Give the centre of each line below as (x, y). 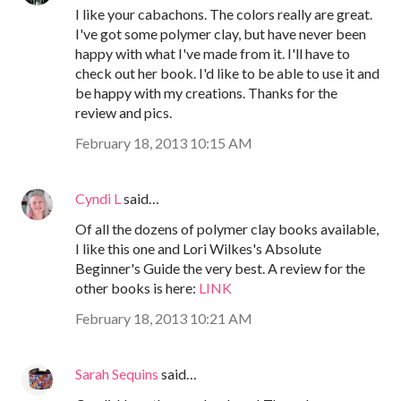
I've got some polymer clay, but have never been (221, 34)
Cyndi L (98, 199)
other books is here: (137, 288)
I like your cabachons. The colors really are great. (224, 14)
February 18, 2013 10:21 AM (164, 319)
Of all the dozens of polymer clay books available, (227, 229)
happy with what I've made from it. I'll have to (213, 54)
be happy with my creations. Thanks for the (206, 93)
